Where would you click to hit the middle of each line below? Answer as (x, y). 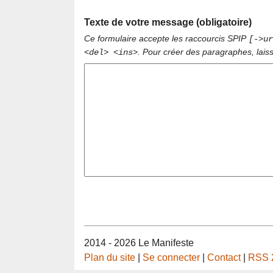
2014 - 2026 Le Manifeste (139, 243)
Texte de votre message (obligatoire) (168, 22)
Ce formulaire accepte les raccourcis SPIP (166, 38)
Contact (224, 258)
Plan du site (110, 258)
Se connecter (171, 258)
